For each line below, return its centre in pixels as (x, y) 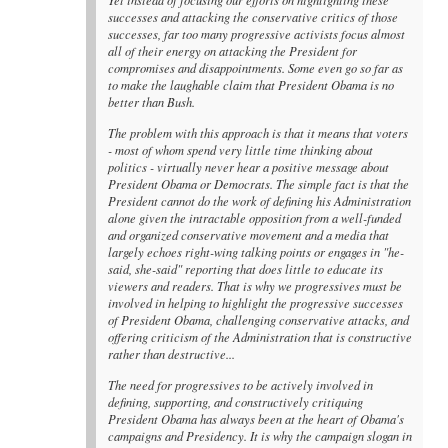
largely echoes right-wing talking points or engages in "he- (256, 251)
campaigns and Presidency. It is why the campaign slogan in (260, 435)
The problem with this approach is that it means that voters (258, 132)
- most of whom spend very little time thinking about (241, 149)
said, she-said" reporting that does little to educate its (246, 268)
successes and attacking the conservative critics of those (253, 16)
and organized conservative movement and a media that (249, 234)
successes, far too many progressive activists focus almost (257, 33)
